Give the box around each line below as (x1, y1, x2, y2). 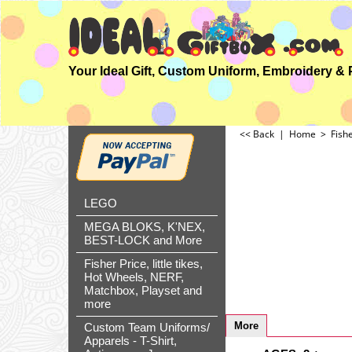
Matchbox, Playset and (84, 284, 202, 297)
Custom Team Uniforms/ (84, 321, 210, 334)
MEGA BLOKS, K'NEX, (84, 221, 205, 233)
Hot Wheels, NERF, (84, 271, 184, 284)
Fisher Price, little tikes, (84, 258, 203, 270)
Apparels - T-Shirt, (84, 335, 177, 347)
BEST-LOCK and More (84, 234, 202, 247)
